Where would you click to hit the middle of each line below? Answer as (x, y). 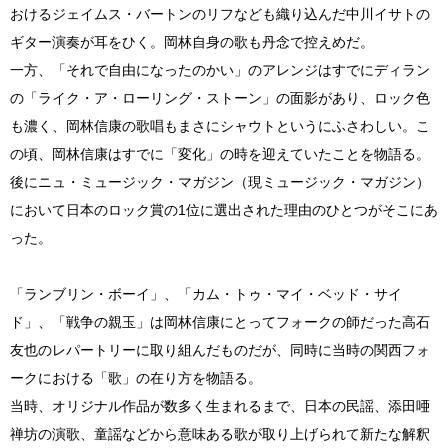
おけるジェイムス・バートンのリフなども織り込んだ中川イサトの (220, 14)
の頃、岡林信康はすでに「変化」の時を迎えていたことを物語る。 (220, 154)
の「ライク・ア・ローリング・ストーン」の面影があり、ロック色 (220, 98)
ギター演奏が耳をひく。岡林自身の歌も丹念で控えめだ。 (192, 42)
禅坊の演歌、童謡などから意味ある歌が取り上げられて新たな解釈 (220, 434)
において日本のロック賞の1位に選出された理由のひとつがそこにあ (224, 210)
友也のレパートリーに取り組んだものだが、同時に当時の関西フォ (220, 350)
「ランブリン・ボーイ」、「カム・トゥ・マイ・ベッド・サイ (206, 294)
